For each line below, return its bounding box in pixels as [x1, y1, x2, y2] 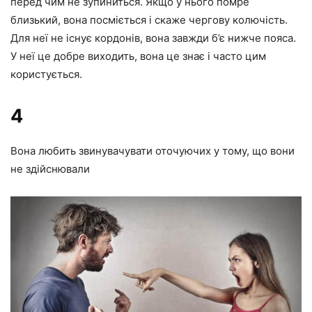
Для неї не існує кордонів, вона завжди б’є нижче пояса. [10, 31, 296, 45]
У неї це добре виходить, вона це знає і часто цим [10, 49, 266, 63]
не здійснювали [10, 162, 90, 176]
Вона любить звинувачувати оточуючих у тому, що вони [10, 144, 295, 158]
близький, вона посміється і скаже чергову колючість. [10, 13, 288, 27]
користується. [10, 68, 82, 81]
